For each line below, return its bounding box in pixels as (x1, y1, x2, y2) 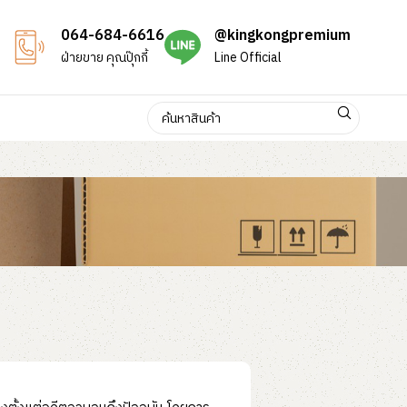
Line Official (214, 46, 282, 68)
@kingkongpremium (214, 23, 351, 48)
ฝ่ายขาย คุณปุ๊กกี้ (61, 46, 148, 68)
